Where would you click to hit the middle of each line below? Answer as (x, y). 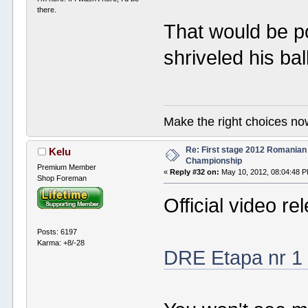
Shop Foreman (62, 178)
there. (47, 10)
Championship (214, 161)
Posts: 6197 (57, 232)
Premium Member (67, 167)
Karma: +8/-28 (61, 243)
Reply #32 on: (195, 172)
